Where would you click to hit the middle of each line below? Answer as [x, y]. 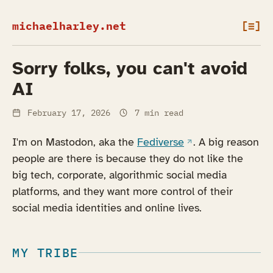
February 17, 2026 [69, 112]
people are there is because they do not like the [128, 158]
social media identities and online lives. [107, 207]
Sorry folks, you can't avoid [130, 68]
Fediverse [161, 142]
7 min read [156, 112]
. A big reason [226, 142]
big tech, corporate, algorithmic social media [119, 175]
